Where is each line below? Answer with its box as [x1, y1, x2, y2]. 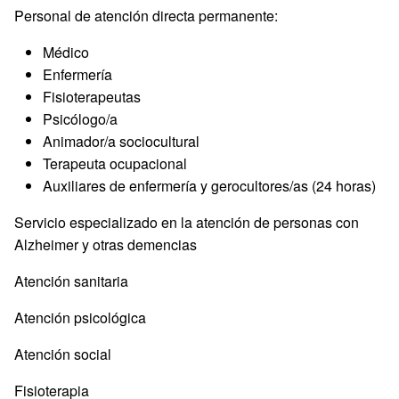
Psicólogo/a [43, 109, 118, 129]
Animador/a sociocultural [43, 131, 199, 151]
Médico [43, 42, 89, 62]
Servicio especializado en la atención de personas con [14, 212, 359, 232]
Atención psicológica [14, 307, 146, 328]
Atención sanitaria [14, 271, 128, 291]
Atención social [14, 344, 111, 364]
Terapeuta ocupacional [43, 153, 187, 174]
